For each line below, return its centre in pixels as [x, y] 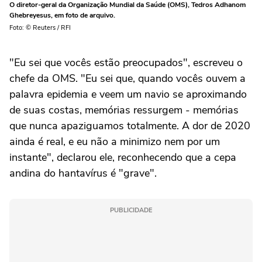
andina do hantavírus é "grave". [83, 173]
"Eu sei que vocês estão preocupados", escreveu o [126, 62]
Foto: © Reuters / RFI [40, 27]
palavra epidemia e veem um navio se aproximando [128, 94]
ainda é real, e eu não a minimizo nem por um [115, 141]
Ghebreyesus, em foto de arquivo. [62, 15]
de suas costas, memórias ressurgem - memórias [124, 110]
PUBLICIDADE [131, 210]
